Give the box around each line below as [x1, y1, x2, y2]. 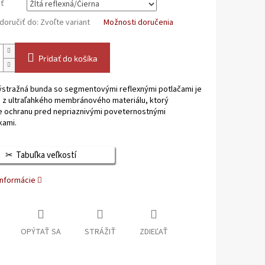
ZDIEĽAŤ [139, 226, 168, 238]
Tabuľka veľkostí [15, 149, 76, 162]
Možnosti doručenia [103, 17, 173, 29]
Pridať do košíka [38, 53, 98, 64]
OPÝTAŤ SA [20, 226, 61, 238]
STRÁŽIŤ [84, 226, 116, 238]
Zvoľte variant [40, 17, 90, 29]
